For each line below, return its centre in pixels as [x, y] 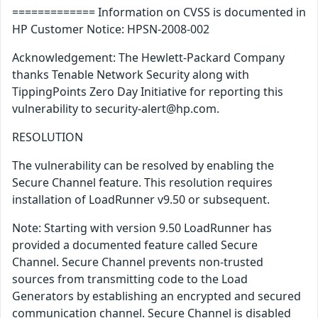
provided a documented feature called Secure [135, 245]
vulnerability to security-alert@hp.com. [116, 109]
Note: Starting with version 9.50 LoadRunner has [142, 228]
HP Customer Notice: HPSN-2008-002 [111, 29]
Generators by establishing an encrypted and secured [157, 296]
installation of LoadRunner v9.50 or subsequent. [141, 200]
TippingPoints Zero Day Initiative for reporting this [148, 92]
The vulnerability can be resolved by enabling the [143, 166]
